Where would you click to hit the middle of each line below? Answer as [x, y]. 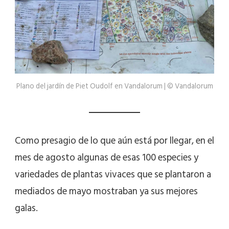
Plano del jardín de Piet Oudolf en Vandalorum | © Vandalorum [114, 86]
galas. [26, 209]
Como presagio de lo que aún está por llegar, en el [114, 141]
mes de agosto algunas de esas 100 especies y [107, 158]
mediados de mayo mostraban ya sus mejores [106, 192]
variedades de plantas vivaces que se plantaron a [113, 175]
